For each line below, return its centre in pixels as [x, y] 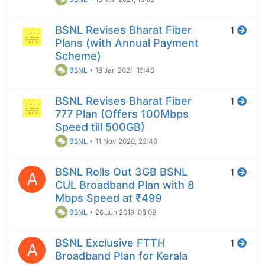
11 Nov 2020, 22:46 [127, 142]
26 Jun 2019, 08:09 [126, 213]
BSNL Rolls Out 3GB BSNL [121, 172]
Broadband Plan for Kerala [121, 256]
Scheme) [78, 56]
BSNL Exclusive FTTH [110, 243]
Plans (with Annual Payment [127, 43]
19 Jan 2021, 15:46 [125, 71]
